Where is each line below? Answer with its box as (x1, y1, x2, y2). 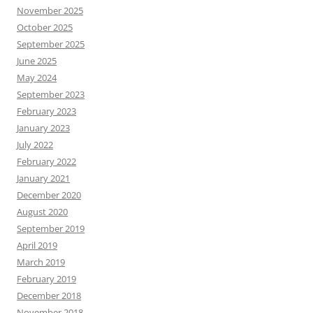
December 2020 (17, 189, 81, 202)
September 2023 (17, 88, 85, 101)
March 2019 (17, 256, 65, 269)
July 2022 (17, 138, 53, 152)
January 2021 (17, 172, 70, 185)
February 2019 (17, 272, 76, 286)
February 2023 (17, 105, 76, 118)
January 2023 (17, 122, 70, 135)
